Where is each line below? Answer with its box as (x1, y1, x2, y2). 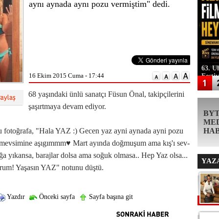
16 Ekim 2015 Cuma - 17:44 (29, 72, 104, 79)
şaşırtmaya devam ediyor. (28, 102, 106, 110)
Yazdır (5, 193, 25, 200)
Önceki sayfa (37, 193, 75, 200)
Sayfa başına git (87, 193, 133, 200)
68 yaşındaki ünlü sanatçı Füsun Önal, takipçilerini (28, 90, 184, 98)
